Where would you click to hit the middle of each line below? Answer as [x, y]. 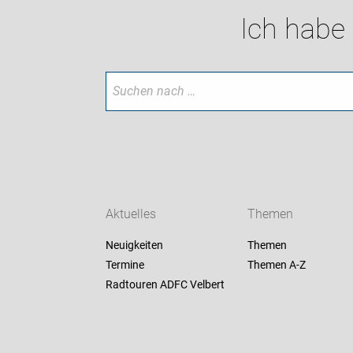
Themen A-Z [276, 265]
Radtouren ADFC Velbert [165, 285]
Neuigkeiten [135, 245]
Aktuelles [131, 214]
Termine [125, 265]
